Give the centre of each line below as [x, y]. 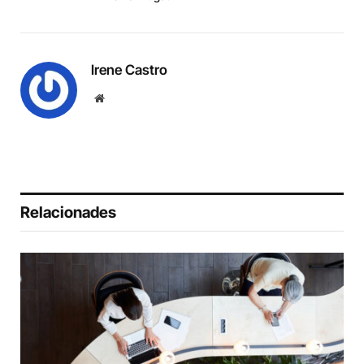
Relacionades [68, 212]
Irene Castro [129, 69]
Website [121, 97]
